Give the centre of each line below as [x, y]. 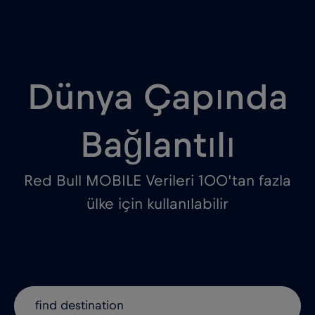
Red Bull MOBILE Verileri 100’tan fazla [157, 181]
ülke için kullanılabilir [157, 204]
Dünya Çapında [157, 98]
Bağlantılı [157, 146]
